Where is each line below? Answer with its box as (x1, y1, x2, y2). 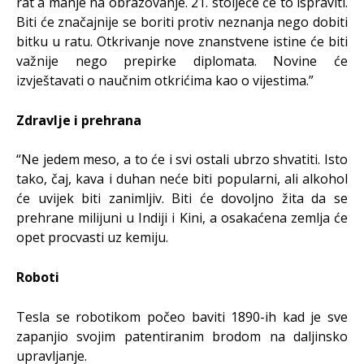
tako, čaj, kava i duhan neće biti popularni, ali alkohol (16, 170, 348, 188)
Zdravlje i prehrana (16, 111, 141, 129)
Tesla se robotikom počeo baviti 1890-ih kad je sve (16, 308, 348, 326)
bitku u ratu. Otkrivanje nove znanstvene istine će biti (16, 32, 348, 50)
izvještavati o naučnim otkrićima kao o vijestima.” (16, 71, 314, 89)
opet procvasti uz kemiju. (16, 228, 168, 246)
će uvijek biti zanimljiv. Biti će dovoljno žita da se (16, 189, 348, 207)
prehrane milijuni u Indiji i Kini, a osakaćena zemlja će (16, 209, 348, 227)
